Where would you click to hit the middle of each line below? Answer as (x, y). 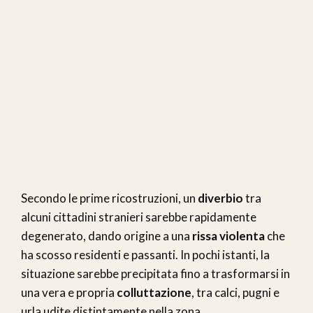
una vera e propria (69, 292)
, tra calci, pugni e (235, 292)
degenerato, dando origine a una (107, 235)
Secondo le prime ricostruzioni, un (109, 198)
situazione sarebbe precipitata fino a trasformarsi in (155, 273)
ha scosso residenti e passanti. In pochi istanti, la (145, 254)
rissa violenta (228, 235)
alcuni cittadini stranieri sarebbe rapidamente (139, 217)
